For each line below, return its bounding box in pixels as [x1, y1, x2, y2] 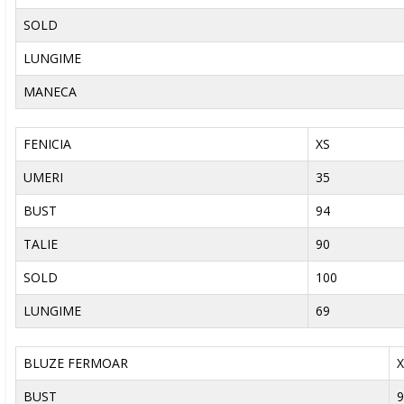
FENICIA [23, 135, 71, 152]
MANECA [23, 83, 77, 100]
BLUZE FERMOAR [23, 354, 128, 372]
